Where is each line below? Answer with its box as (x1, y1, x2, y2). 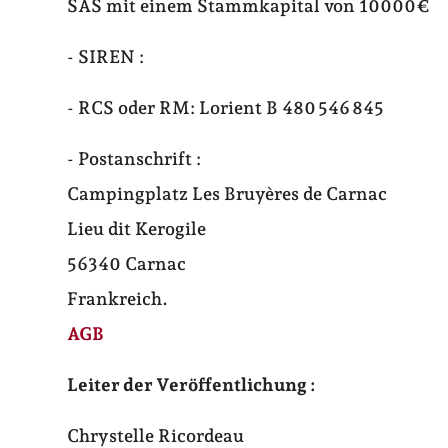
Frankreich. (67, 288, 169, 310)
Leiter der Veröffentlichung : (67, 374, 317, 396)
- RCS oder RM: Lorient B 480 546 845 (67, 97, 385, 119)
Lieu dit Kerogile (67, 218, 207, 240)
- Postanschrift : (67, 148, 202, 170)
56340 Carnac (67, 253, 187, 275)
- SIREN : (67, 46, 145, 68)
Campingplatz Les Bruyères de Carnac (67, 183, 388, 205)
